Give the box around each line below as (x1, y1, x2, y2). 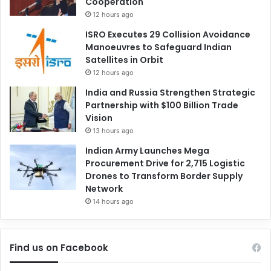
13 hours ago (93, 126, 134, 135)
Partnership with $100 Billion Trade (85, 99, 238, 111)
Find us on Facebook (10, 241, 108, 254)
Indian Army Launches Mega (85, 144, 209, 157)
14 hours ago (93, 197, 134, 206)
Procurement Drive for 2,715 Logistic (85, 157, 245, 169)
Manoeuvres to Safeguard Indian (85, 41, 232, 53)
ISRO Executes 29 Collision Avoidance (85, 28, 250, 41)
